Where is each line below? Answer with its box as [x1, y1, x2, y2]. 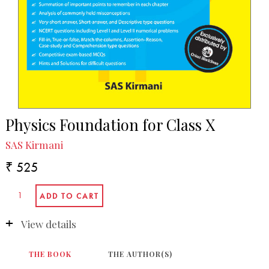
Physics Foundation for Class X [5, 114, 215, 135]
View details [20, 217, 76, 231]
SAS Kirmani [5, 138, 63, 151]
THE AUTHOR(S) [108, 249, 173, 259]
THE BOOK [29, 249, 72, 259]
